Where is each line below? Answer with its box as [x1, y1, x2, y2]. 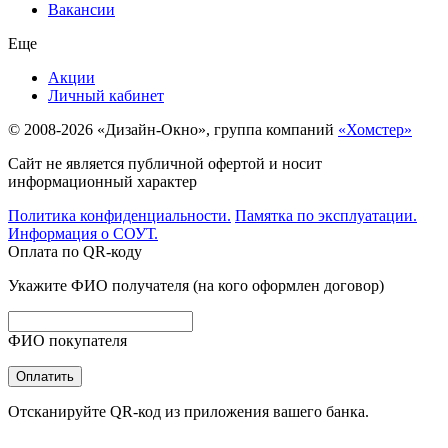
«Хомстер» [338, 121, 412, 139]
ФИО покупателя [8, 332, 127, 350]
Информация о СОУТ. [8, 225, 158, 243]
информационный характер [8, 173, 197, 191]
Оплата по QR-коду [8, 243, 142, 261]
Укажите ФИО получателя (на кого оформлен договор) [8, 277, 384, 295]
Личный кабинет [48, 87, 164, 105]
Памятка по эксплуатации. [235, 207, 417, 225]
